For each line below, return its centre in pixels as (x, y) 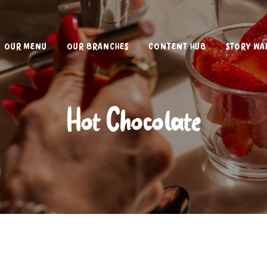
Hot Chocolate (133, 121)
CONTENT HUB (177, 47)
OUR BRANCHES (97, 47)
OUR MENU (25, 47)
